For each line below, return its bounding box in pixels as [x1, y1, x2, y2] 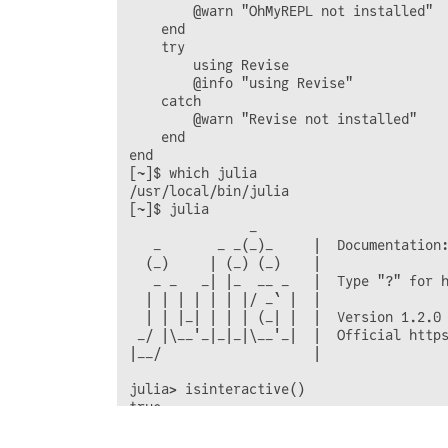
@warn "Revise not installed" [129, 111, 417, 128]
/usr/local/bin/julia [129, 183, 289, 200]
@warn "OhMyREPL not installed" [129, 3, 433, 20]
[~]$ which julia [129, 165, 257, 182]
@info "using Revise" [129, 75, 353, 92]
